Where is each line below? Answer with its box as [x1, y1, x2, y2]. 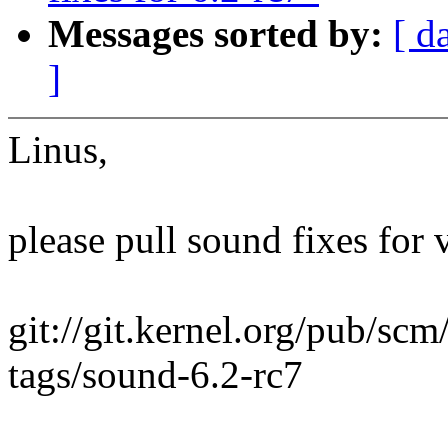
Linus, [8, 128, 108, 172]
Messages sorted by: [48, 12, 393, 56]
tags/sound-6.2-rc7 [8, 353, 303, 397]
